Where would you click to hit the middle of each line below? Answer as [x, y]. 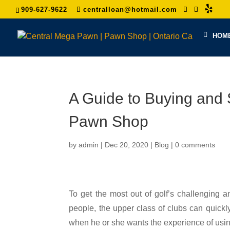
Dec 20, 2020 [127, 145]
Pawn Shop [109, 121]
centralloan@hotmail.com [130, 9]
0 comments [195, 145]
